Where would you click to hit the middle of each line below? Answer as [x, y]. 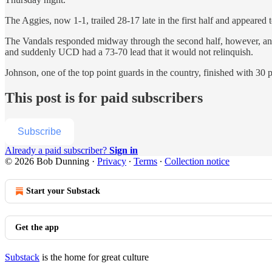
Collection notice [197, 161]
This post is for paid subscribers [104, 98]
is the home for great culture [94, 257]
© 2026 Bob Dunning [47, 161]
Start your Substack [63, 191]
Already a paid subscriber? [57, 151]
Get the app [37, 228]
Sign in [124, 151]
